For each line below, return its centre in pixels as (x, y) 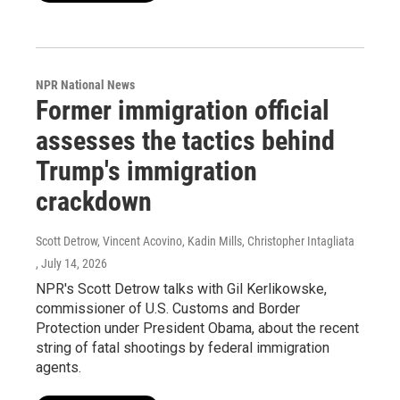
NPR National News (85, 85)
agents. (58, 367)
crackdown (94, 201)
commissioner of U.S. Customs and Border (168, 308)
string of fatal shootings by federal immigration (183, 348)
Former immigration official (183, 110)
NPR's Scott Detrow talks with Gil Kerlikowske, (181, 289)
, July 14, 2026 (71, 263)
